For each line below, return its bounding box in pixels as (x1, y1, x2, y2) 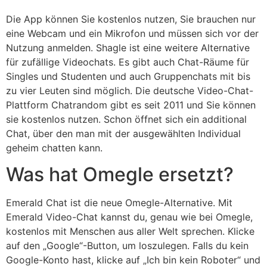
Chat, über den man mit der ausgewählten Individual (6, 127, 241, 139)
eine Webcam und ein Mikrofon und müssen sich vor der (6, 27, 259, 39)
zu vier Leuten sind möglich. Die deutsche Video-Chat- (6, 84, 253, 97)
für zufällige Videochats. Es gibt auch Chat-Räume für (6, 55, 249, 68)
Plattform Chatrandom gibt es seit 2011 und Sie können (6, 98, 256, 111)
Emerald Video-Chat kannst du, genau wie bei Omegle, (6, 211, 253, 223)
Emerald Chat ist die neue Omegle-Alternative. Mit (6, 197, 232, 209)
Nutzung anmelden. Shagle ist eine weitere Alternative (6, 41, 250, 54)
